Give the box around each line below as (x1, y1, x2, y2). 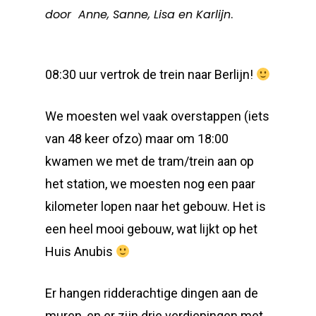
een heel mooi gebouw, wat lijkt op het (45, 221, 257, 236)
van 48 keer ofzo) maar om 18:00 (45, 131, 229, 146)
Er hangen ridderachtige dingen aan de (45, 286, 258, 300)
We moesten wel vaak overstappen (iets (45, 109, 269, 123)
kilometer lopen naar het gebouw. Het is (45, 199, 266, 214)
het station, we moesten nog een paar (45, 176, 255, 191)
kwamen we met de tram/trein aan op (45, 154, 254, 169)
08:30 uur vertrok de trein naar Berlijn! (45, 67, 256, 82)
